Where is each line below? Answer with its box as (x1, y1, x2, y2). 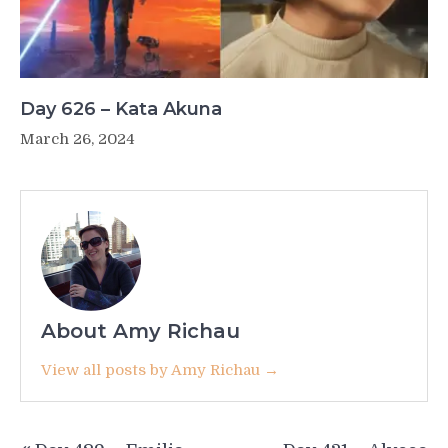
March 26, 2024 (20, 129, 135, 148)
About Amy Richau (41, 318, 240, 343)
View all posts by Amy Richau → (41, 360, 279, 379)
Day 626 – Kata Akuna (20, 97, 222, 120)
